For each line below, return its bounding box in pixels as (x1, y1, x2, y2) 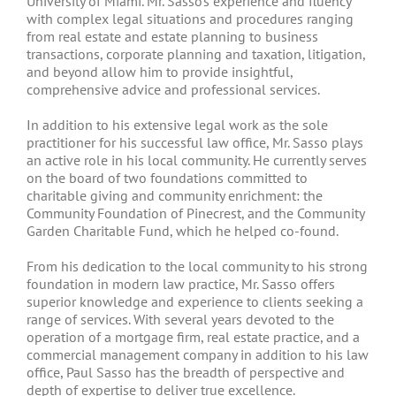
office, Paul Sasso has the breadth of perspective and (27, 362, 345, 381)
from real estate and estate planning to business (27, 27, 318, 45)
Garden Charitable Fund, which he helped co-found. (27, 221, 339, 240)
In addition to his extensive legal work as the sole (27, 115, 328, 133)
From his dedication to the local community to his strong (27, 256, 368, 275)
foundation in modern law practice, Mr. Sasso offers (27, 274, 335, 293)
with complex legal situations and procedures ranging (27, 9, 354, 27)
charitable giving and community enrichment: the (27, 186, 323, 204)
